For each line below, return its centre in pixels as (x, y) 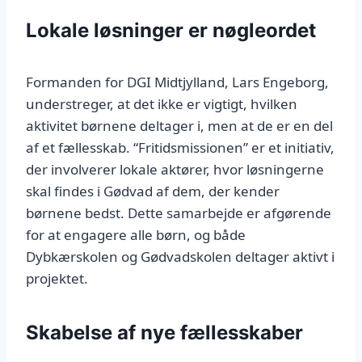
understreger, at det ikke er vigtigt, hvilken (162, 104)
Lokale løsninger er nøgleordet (171, 31)
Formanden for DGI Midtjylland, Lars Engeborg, (177, 82)
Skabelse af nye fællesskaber (164, 333)
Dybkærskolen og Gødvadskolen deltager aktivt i (180, 257)
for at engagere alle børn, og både (136, 235)
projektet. (57, 279)
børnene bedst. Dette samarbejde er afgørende (179, 213)
